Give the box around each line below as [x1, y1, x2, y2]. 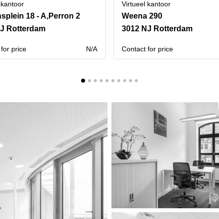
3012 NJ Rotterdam [122, 24, 193, 33]
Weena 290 [122, 12, 162, 20]
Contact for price [122, 45, 173, 53]
